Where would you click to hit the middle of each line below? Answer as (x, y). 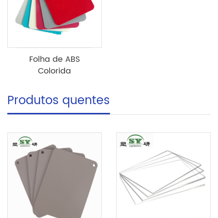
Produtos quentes (59, 100)
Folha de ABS (54, 59)
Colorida (54, 71)
